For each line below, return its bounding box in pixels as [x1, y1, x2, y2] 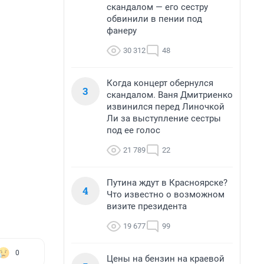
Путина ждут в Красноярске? [107, 177, 227, 188]
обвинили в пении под [107, 14, 202, 24]
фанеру [107, 25, 137, 36]
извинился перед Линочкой [107, 101, 225, 112]
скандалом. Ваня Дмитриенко [107, 90, 233, 100]
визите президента [107, 201, 187, 212]
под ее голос [107, 125, 160, 136]
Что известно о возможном [107, 189, 225, 200]
